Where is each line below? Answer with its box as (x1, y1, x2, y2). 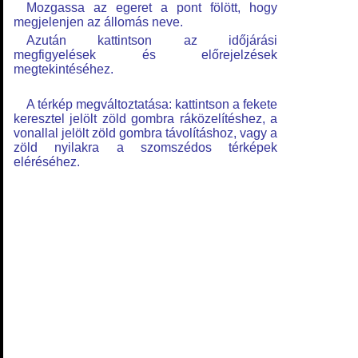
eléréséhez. (14, 155, 80, 169)
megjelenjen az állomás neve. (14, 15, 183, 29)
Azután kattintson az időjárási (26, 34, 277, 47)
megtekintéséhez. (14, 62, 113, 76)
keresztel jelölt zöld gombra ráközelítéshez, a (14, 112, 277, 125)
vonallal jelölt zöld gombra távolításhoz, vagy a (14, 126, 277, 140)
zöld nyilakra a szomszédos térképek (14, 141, 277, 154)
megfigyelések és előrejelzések (14, 48, 277, 62)
